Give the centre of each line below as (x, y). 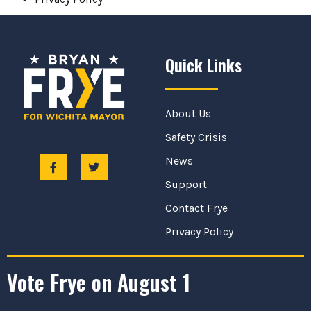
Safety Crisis (196, 137)
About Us (188, 113)
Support (186, 184)
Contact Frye (196, 208)
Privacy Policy (199, 231)
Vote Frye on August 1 (99, 283)
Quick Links (203, 65)
